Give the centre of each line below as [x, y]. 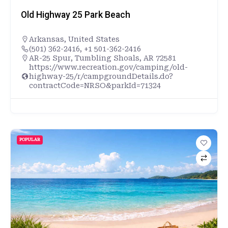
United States [94, 39]
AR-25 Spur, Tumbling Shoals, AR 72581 [103, 58]
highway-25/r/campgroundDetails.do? [101, 76]
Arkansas [47, 39]
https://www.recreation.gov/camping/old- [108, 67]
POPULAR [30, 139]
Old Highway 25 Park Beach [76, 15]
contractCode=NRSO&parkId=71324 [95, 85]
